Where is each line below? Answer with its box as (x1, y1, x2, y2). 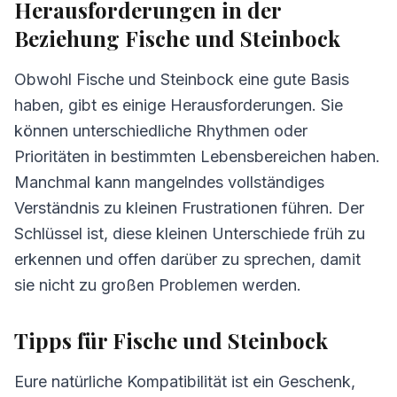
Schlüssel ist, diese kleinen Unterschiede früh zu (14, 224, 365, 243)
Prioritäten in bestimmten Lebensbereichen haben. (14, 147, 380, 166)
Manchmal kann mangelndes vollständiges (14, 173, 324, 191)
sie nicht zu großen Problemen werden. (14, 276, 301, 294)
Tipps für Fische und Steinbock (14, 326, 328, 354)
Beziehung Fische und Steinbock (14, 24, 340, 52)
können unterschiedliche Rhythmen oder (14, 121, 307, 140)
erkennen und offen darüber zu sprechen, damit (14, 250, 361, 269)
